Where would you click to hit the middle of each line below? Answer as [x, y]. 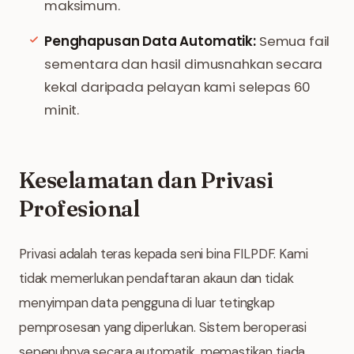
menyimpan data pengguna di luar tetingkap [147, 303]
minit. [62, 110]
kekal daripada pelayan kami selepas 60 [178, 87]
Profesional [79, 209]
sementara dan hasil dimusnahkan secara [184, 64]
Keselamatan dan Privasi [146, 180]
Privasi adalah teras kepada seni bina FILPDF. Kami [164, 254]
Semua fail [293, 41]
